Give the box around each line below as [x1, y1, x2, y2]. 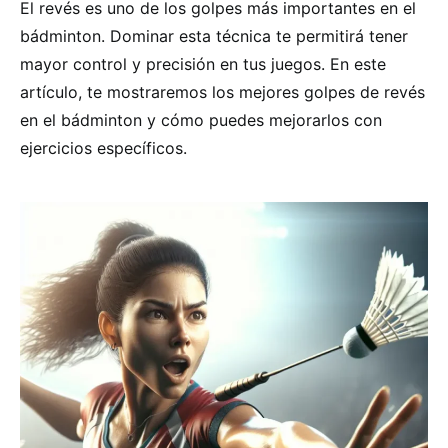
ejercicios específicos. [20, 138, 187, 158]
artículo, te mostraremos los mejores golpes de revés [20, 82, 425, 102]
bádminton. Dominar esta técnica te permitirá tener [20, 26, 408, 46]
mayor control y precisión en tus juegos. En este [20, 54, 386, 74]
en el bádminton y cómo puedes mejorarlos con [20, 110, 382, 130]
